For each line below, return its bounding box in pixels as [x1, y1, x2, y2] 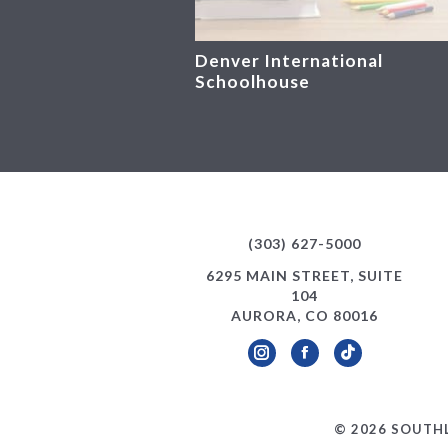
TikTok [346, 356, 401, 374]
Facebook [303, 356, 377, 374]
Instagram [260, 356, 338, 374]
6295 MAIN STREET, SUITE [206, 267, 404, 285]
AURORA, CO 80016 [231, 307, 379, 325]
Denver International [194, 50, 383, 72]
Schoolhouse [194, 71, 310, 93]
